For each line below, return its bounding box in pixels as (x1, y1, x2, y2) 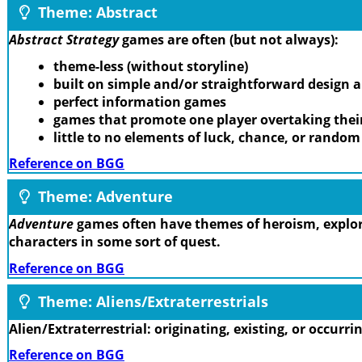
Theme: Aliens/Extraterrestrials (34, 291, 268, 311)
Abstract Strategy (9, 31, 119, 49)
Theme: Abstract (34, 2, 158, 23)
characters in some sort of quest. (9, 233, 221, 251)
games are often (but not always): (119, 31, 339, 49)
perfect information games (53, 92, 226, 111)
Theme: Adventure (34, 187, 173, 207)
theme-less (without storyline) (53, 57, 248, 75)
